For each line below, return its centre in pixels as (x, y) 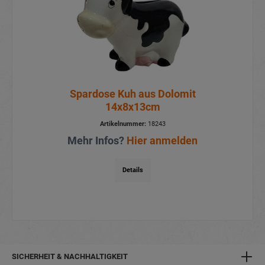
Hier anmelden (162, 141)
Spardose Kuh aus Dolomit (132, 94)
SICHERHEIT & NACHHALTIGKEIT (70, 256)
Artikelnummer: (123, 124)
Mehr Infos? (97, 141)
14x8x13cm (132, 107)
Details (132, 170)
